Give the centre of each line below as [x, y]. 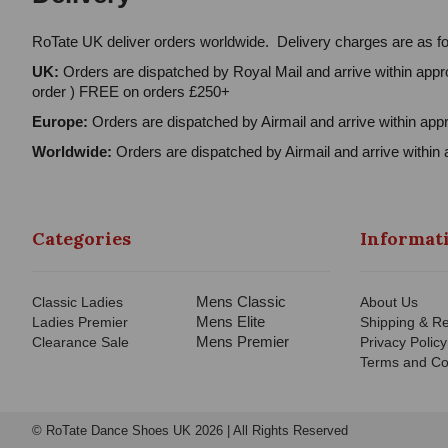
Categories [81, 239]
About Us [388, 302]
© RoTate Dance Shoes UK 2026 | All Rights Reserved [190, 431]
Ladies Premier [80, 322]
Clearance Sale [80, 342]
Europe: [60, 122]
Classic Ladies [77, 302]
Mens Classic [240, 302]
